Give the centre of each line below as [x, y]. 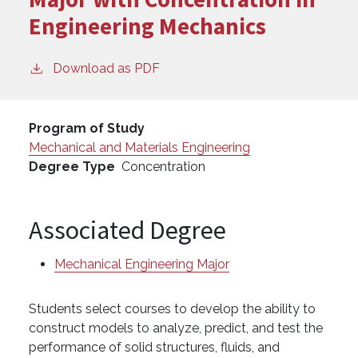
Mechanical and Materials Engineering [139, 148]
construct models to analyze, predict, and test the [176, 328]
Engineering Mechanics [147, 27]
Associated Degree [127, 231]
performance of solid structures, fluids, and [154, 348]
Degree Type [72, 167]
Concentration [163, 167]
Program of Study [87, 129]
